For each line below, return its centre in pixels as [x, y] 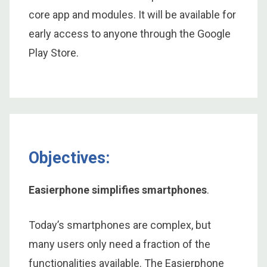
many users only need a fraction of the [119, 244]
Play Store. [54, 52]
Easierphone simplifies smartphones [118, 190]
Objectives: [69, 158]
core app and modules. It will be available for [132, 14]
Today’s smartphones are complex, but [120, 225]
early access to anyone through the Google [130, 33]
